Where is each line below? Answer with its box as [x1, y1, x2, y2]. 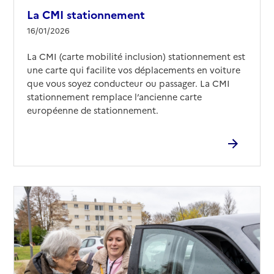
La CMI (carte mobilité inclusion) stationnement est [26, 50, 245, 62]
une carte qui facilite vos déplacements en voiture [26, 63, 240, 76]
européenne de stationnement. [26, 103, 158, 116]
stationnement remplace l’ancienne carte [26, 90, 202, 103]
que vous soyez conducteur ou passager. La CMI [26, 76, 230, 89]
